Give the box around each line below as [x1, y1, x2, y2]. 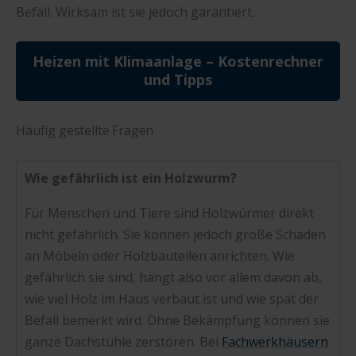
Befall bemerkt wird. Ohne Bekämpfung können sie [25, 311, 330, 329]
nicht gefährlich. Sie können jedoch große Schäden [25, 225, 326, 243]
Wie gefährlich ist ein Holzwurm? [25, 168, 237, 187]
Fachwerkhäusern [222, 332, 328, 350]
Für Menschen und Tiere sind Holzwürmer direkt [25, 203, 314, 222]
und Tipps [144, 70, 212, 90]
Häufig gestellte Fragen [16, 121, 154, 139]
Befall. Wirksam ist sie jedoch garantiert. [16, 3, 254, 21]
